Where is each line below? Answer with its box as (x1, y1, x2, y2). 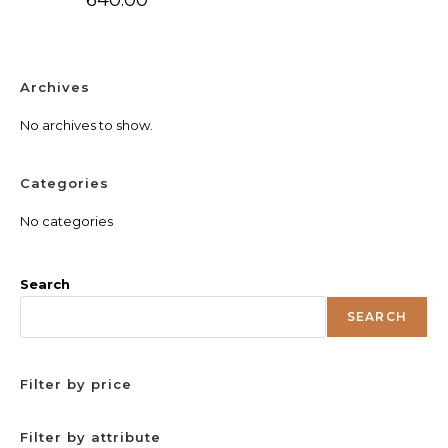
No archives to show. (20, 117, 153, 134)
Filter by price (20, 376, 132, 393)
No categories (20, 213, 113, 230)
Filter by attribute (20, 429, 161, 446)
